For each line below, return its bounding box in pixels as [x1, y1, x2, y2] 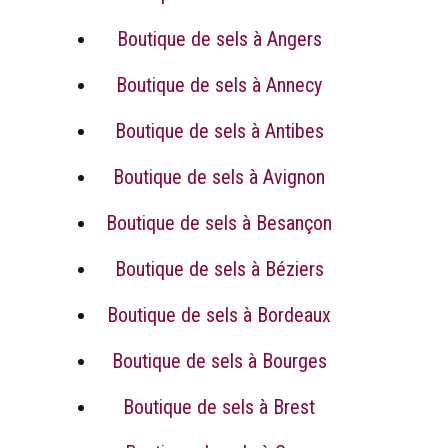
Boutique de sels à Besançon [106, 210, 332, 235]
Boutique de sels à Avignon [113, 164, 325, 189]
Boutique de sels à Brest [123, 394, 315, 419]
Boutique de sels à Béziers [114, 256, 324, 281]
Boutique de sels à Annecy [116, 72, 322, 97]
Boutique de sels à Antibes [114, 118, 324, 143]
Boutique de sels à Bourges [111, 348, 327, 373]
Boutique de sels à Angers [116, 26, 322, 51]
